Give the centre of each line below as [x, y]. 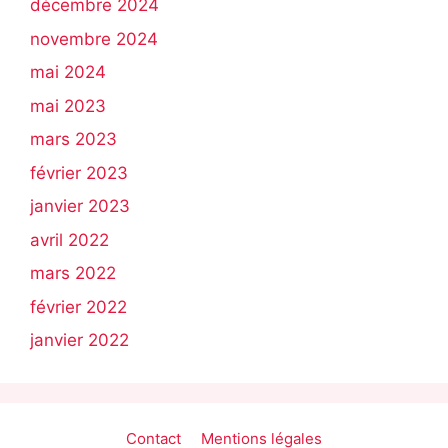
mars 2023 [73, 139]
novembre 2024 [94, 38]
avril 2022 [69, 239]
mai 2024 [68, 72]
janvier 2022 [79, 340]
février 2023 [79, 172]
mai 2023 [68, 105]
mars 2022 [73, 273]
